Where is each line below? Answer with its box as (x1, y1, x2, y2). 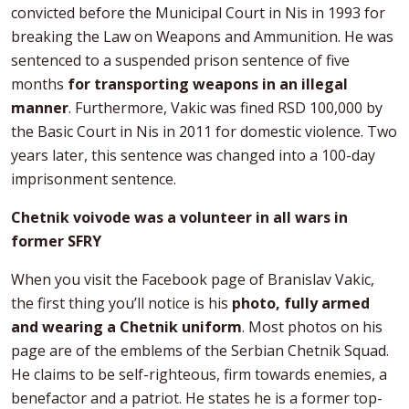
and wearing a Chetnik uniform (11, 316, 242, 337)
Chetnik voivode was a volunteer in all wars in (11, 206, 348, 227)
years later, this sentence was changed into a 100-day (11, 144, 375, 165)
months (11, 73, 68, 94)
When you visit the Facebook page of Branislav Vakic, (11, 268, 374, 289)
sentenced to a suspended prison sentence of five (11, 49, 350, 70)
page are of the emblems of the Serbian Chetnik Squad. (11, 340, 389, 361)
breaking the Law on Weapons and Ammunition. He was (11, 26, 393, 47)
